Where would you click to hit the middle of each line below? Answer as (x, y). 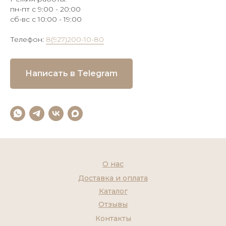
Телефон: (28, 40)
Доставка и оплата (113, 178)
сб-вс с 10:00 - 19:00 (46, 19)
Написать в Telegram (71, 74)
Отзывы (113, 205)
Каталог (113, 191)
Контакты (113, 219)
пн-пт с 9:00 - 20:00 (45, 9)
